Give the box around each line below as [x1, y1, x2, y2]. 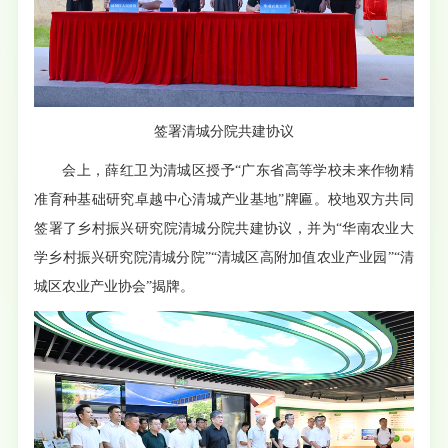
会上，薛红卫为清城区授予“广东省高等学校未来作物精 [62, 162, 414, 178]
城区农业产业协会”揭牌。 [34, 278, 195, 294]
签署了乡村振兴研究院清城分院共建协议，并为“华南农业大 [34, 220, 414, 236]
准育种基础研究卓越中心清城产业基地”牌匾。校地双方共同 [34, 191, 414, 207]
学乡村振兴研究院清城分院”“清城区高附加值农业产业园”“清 [34, 249, 414, 265]
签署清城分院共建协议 [154, 123, 294, 139]
